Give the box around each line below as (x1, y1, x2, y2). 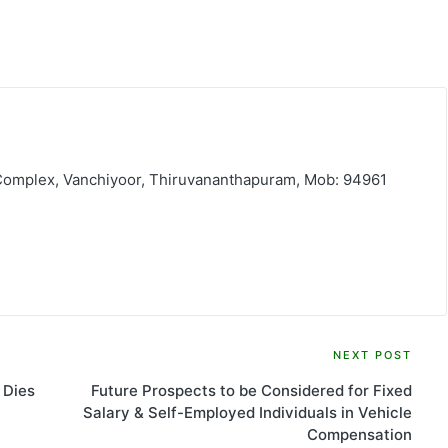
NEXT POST (332, 347, 412, 362)
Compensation (306, 424, 412, 444)
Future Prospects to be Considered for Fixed (90, 380, 412, 400)
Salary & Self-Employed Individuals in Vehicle (82, 402, 412, 422)
